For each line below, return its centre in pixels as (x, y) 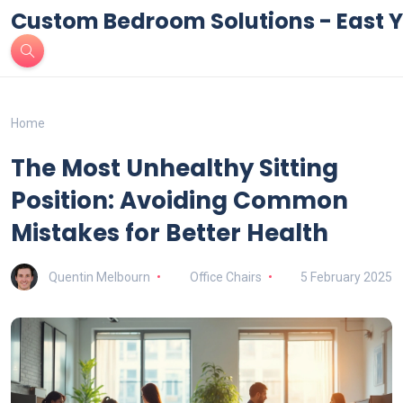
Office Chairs (225, 277)
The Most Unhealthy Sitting (175, 168)
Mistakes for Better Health (170, 233)
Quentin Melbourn (99, 277)
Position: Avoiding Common (179, 201)
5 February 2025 (346, 277)
